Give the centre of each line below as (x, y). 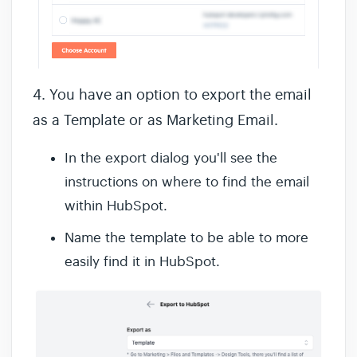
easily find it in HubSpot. (142, 262)
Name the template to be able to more (186, 238)
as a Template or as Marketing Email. (157, 121)
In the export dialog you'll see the (171, 159)
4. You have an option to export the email (172, 95)
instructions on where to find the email (187, 182)
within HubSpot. (116, 206)
